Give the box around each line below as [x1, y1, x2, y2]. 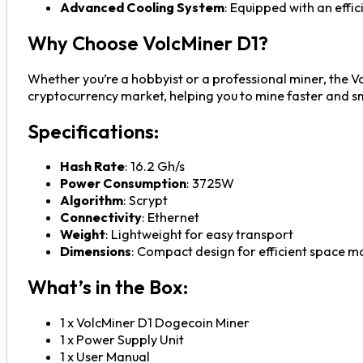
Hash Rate [59, 158, 125, 175]
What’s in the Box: [27, 275, 188, 300]
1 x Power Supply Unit [59, 331, 184, 348]
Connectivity [59, 209, 142, 226]
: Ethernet [141, 209, 199, 226]
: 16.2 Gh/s [124, 158, 185, 175]
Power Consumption [59, 175, 186, 192]
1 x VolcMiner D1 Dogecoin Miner [59, 314, 250, 331]
